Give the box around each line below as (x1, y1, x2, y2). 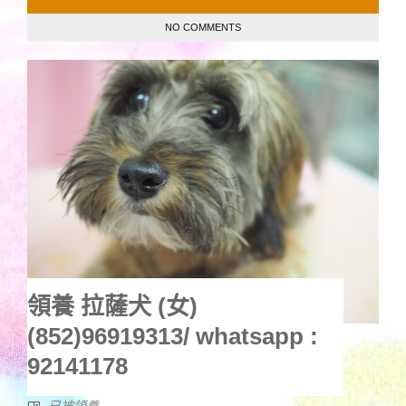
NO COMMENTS (165, 22, 241, 34)
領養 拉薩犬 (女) (27, 293, 198, 321)
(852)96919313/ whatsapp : (27, 323, 318, 351)
